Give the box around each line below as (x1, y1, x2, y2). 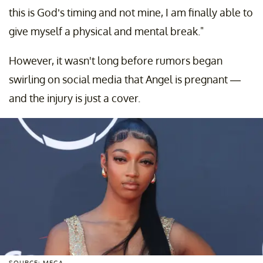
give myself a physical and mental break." (9, 24, 204, 38)
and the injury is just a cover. (9, 91, 140, 104)
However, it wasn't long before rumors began (9, 53, 222, 67)
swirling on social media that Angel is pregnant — (9, 72, 241, 86)
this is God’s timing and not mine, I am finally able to (9, 5, 253, 19)
